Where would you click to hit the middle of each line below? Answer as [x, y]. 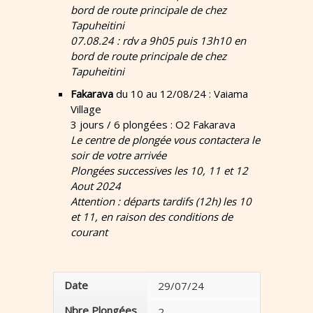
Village [86, 109]
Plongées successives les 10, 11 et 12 [160, 170]
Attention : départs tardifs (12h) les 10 [161, 201]
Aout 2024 [96, 186]
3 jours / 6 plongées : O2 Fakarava [153, 124]
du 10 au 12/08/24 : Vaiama [182, 94]
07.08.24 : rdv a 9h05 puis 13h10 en [159, 41]
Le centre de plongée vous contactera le [166, 140]
